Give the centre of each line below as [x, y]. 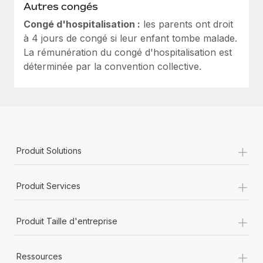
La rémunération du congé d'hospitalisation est [128, 52]
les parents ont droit [187, 24]
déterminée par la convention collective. [112, 66]
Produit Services [48, 186]
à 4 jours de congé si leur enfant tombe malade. [130, 38]
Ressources [39, 256]
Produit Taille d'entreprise [67, 221]
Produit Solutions [49, 150]
